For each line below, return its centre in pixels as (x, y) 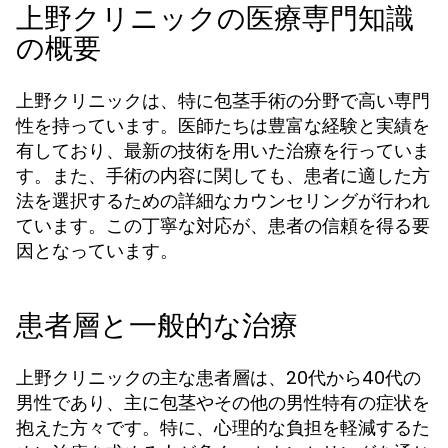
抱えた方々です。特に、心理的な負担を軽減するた (223, 427)
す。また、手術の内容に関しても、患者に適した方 (223, 175)
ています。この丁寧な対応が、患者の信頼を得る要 (223, 225)
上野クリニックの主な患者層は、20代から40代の (218, 377)
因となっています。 (97, 250)
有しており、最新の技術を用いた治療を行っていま (223, 150)
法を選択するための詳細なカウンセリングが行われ (223, 200)
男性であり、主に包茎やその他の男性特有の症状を (223, 402)
